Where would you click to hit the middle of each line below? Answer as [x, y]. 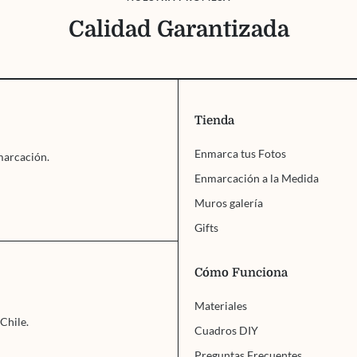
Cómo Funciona [241, 273]
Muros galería [229, 203]
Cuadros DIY [226, 331]
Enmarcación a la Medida [257, 178]
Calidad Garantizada [178, 30]
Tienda [214, 121]
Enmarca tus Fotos [240, 154]
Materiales [221, 306]
